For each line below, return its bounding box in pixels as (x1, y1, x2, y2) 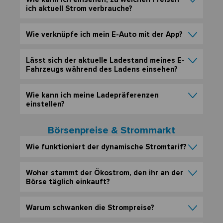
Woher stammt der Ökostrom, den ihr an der (26, 168, 183, 178)
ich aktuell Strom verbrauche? (26, 4, 132, 13)
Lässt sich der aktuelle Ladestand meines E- (26, 56, 185, 65)
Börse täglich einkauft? (26, 177, 110, 187)
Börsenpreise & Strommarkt (48, 124, 175, 137)
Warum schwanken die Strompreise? (26, 203, 154, 213)
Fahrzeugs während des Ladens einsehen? (26, 65, 178, 74)
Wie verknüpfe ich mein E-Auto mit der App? (26, 30, 183, 39)
